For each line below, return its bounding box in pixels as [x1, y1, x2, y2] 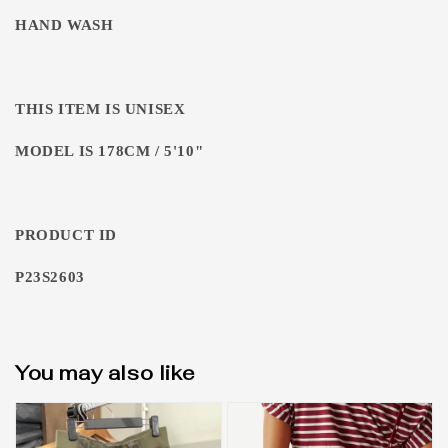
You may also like [15, 359, 196, 386]
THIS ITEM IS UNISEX [15, 101, 186, 117]
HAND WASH [15, 17, 114, 33]
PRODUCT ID [15, 227, 117, 243]
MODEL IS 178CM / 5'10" [15, 143, 204, 159]
